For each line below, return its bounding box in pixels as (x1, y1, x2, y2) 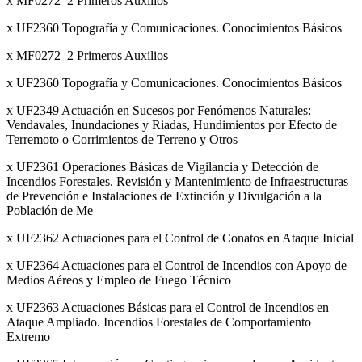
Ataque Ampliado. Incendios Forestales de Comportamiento (6, 315, 311, 330)
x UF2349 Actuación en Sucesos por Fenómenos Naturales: (6, 103, 311, 118)
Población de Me (6, 204, 93, 218)
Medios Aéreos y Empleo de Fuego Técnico (6, 273, 231, 288)
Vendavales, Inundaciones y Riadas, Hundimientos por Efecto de (6, 118, 337, 133)
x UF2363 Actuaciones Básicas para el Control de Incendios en (6, 301, 329, 315)
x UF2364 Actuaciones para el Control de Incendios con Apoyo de (6, 259, 347, 273)
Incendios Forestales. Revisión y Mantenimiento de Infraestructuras (6, 175, 348, 189)
